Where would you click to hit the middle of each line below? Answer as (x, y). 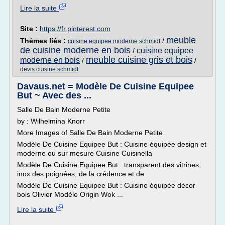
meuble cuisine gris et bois (139, 60)
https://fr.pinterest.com (75, 29)
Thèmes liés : (44, 41)
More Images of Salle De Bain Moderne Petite (90, 133)
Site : (30, 29)
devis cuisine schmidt (49, 69)
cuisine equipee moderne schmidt (114, 41)
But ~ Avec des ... (54, 95)
